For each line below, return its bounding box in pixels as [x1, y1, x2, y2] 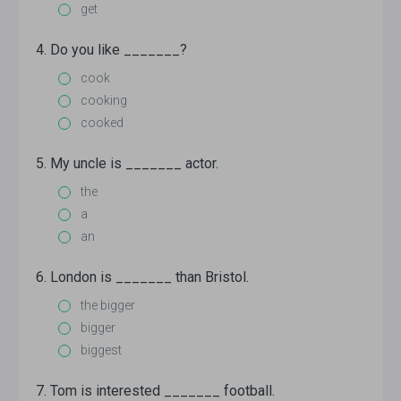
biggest [81, 343, 122, 357]
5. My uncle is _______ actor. [36, 155, 218, 172]
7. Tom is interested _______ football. [36, 382, 275, 399]
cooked [81, 115, 124, 130]
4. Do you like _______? [36, 41, 187, 58]
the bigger [81, 298, 135, 312]
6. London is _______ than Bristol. [36, 269, 249, 286]
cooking [81, 93, 127, 107]
